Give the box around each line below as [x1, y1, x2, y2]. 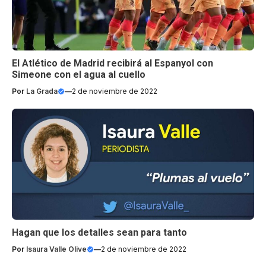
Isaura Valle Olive [26, 245, 87, 254]
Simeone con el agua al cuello [12, 69, 145, 81]
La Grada [26, 87, 58, 96]
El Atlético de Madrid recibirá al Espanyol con [12, 58, 213, 69]
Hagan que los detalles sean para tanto [12, 227, 187, 239]
